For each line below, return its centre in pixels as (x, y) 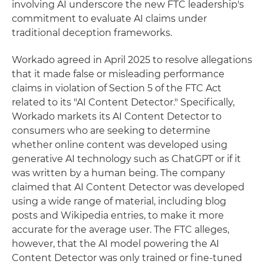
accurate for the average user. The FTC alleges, (121, 230)
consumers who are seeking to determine (111, 131)
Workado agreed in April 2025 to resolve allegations (132, 60)
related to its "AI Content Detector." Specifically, (123, 102)
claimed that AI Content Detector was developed (128, 187)
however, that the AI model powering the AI (115, 244)
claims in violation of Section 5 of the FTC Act (117, 88)
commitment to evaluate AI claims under (109, 19)
